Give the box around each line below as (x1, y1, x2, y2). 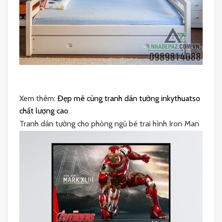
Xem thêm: (19, 93, 57, 103)
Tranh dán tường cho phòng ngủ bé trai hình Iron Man (19, 119, 199, 129)
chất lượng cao (19, 106, 68, 115)
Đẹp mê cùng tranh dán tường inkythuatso (57, 93, 200, 103)
